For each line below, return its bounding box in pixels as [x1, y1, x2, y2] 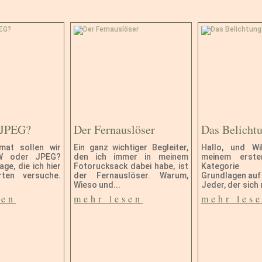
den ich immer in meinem [74, 152, 188, 162]
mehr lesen [74, 192, 143, 205]
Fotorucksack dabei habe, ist [74, 161, 188, 171]
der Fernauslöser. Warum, [74, 171, 188, 181]
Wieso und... [74, 180, 121, 190]
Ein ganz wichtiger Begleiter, [74, 143, 188, 153]
